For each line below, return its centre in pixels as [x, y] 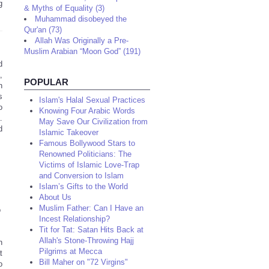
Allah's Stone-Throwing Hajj [86, 240]
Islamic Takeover [69, 132]
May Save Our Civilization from [93, 122]
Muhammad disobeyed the [81, 19]
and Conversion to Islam [81, 176]
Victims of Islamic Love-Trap [89, 165]
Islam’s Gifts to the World [83, 186]
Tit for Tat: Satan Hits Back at [91, 230]
